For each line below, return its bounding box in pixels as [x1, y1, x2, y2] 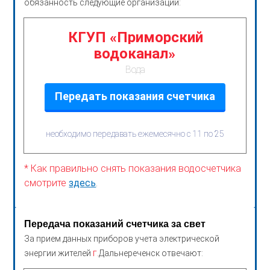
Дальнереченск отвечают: [99, 248, 204, 258]
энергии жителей [24, 248, 93, 258]
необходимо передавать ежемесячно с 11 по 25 [46, 128, 224, 139]
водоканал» [93, 45, 175, 62]
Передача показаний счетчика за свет [24, 218, 206, 229]
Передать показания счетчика [55, 89, 215, 102]
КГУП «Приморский [68, 28, 203, 46]
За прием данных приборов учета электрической [24, 233, 220, 243]
